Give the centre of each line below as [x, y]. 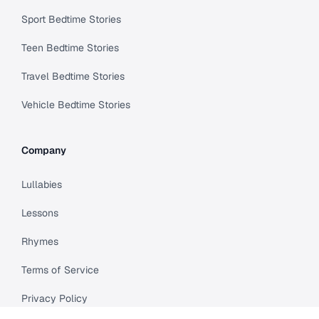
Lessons [40, 213]
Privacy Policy [54, 299]
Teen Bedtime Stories [70, 48]
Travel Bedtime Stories [73, 77]
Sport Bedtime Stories [71, 20]
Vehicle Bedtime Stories [76, 105]
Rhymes [40, 242]
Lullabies [42, 185]
